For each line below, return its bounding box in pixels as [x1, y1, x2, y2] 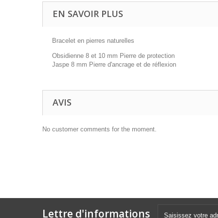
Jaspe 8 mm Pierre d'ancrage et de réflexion [52, 61, 176, 68]
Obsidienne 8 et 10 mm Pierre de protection [52, 52, 175, 59]
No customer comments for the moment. [42, 126, 157, 133]
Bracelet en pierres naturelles [52, 37, 134, 44]
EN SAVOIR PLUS [53, 8, 123, 19]
